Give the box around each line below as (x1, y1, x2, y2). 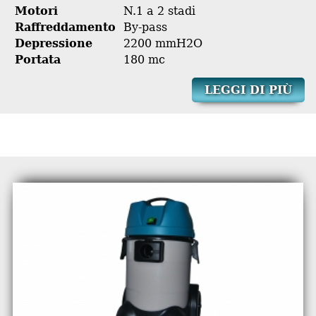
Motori (14, 4, 58, 18)
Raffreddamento (14, 20, 116, 34)
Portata (14, 52, 61, 66)
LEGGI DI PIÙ (204, 83, 292, 97)
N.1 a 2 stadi (123, 4, 195, 18)
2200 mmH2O (123, 36, 202, 50)
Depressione (14, 36, 92, 50)
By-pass (123, 20, 167, 34)
